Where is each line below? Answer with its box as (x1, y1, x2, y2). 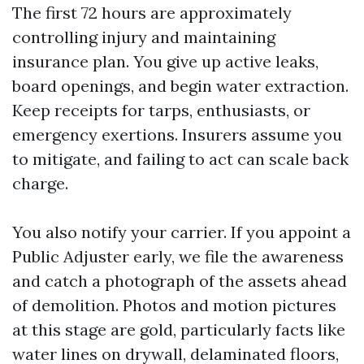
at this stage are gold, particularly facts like (12, 319, 345, 340)
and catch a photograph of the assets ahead (12, 271, 347, 291)
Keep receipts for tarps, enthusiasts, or (12, 100, 310, 120)
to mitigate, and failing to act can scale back (12, 149, 349, 169)
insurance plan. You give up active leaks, (12, 51, 318, 71)
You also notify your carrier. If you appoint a (12, 222, 351, 242)
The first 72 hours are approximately (12, 2, 292, 23)
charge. (12, 173, 68, 193)
